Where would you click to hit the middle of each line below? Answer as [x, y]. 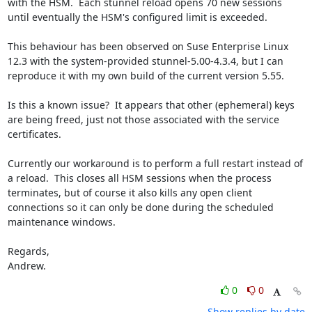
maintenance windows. [61, 222]
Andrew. [26, 266]
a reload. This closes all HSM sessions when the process [139, 178]
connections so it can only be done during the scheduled [140, 207]
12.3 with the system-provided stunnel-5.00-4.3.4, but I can [145, 61]
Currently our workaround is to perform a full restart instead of [155, 163]
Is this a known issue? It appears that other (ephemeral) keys [151, 105]
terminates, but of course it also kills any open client [130, 193]
